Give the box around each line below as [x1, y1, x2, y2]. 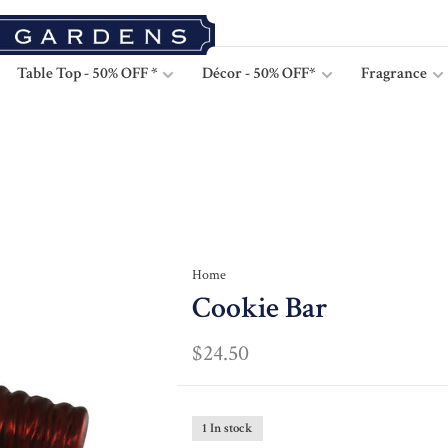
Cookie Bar [191, 289, 328, 328]
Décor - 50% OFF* [202, 63, 315, 84]
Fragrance [361, 63, 430, 84]
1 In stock [201, 420, 253, 437]
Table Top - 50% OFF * [17, 63, 160, 84]
